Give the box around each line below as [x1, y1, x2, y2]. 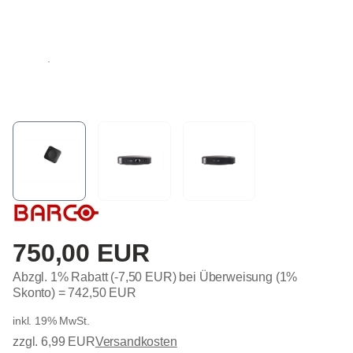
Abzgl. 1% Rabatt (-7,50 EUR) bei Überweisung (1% [13, 270, 298, 284]
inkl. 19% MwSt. [13, 314, 90, 328]
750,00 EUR [13, 239, 150, 268]
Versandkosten [95, 335, 177, 349]
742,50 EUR [68, 286, 136, 300]
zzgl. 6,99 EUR [13, 335, 95, 349]
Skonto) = [13, 286, 69, 300]
